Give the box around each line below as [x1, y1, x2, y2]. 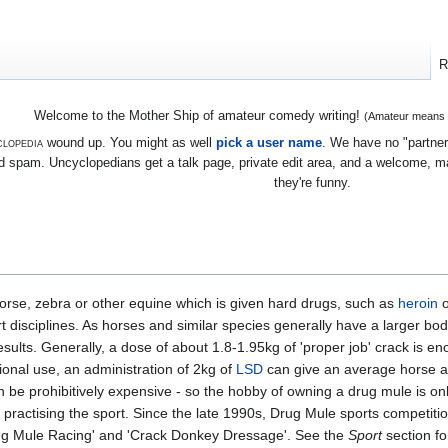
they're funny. [274, 174, 351, 190]
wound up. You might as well [42, 134, 216, 150]
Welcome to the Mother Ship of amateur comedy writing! [33, 108, 364, 124]
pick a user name [215, 134, 322, 150]
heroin [398, 294, 438, 311]
